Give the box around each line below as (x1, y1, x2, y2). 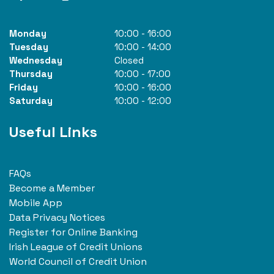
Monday (9, 28, 46, 40)
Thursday (9, 68, 53, 80)
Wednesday (9, 54, 62, 67)
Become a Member (9, 182, 95, 195)
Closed (114, 54, 144, 67)
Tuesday (9, 41, 48, 53)
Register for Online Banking (9, 226, 138, 239)
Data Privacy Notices (9, 211, 105, 224)
